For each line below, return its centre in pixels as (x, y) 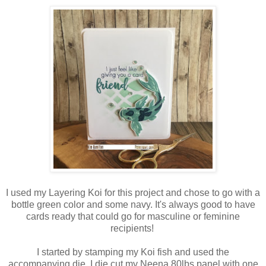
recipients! (133, 228)
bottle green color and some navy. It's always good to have (133, 204)
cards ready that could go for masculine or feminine (133, 216)
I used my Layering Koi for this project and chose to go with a (133, 192)
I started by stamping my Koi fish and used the (133, 252)
